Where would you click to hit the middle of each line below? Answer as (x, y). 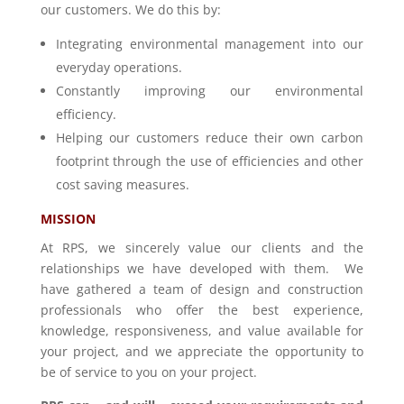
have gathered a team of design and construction (202, 289)
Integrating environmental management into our (210, 43)
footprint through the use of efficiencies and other (210, 161)
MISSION (68, 218)
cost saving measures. (122, 184)
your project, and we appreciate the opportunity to (202, 351)
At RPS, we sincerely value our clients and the (202, 247)
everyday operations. (119, 67)
